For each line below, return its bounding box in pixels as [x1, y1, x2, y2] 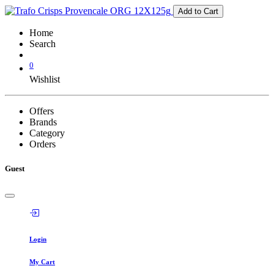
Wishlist [29, 74, 60, 85]
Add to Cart [178, 7, 218, 16]
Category [29, 128, 65, 139]
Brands [29, 117, 57, 128]
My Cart [29, 257, 55, 265]
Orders [29, 139, 56, 150]
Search [29, 39, 56, 49]
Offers [29, 106, 54, 117]
